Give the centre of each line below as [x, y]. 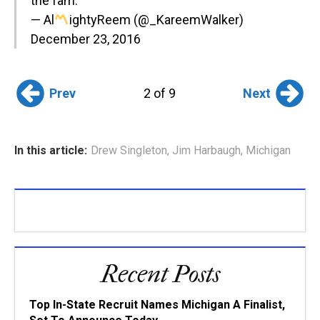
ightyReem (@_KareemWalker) [156, 20]
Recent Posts [160, 274]
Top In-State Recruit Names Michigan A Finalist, [157, 305]
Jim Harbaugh [206, 150]
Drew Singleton [129, 150]
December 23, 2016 [86, 39]
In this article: [51, 150]
